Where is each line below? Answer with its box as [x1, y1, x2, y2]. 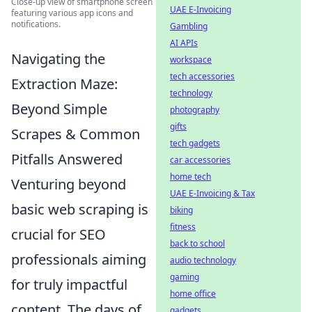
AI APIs [170, 37, 198, 49]
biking [170, 204, 193, 216]
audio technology [170, 254, 236, 266]
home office [170, 288, 216, 299]
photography [170, 104, 219, 116]
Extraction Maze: [11, 74, 118, 93]
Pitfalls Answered [11, 149, 123, 169]
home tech [170, 171, 211, 182]
